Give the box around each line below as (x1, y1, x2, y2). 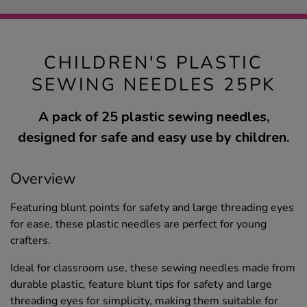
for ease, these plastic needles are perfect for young (10, 217, 267, 232)
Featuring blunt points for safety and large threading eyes (10, 200, 294, 216)
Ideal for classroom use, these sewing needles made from (10, 260, 295, 276)
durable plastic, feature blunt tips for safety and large (10, 277, 272, 293)
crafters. (10, 233, 51, 249)
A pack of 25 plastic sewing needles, (38, 108, 269, 127)
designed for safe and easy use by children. (18, 128, 289, 147)
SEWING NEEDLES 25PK (31, 73, 276, 97)
